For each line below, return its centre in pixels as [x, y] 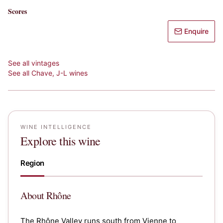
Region [32, 163]
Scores [17, 11]
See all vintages [34, 63]
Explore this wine [60, 141]
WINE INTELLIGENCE [56, 127]
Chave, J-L [49, 73]
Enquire [196, 31]
